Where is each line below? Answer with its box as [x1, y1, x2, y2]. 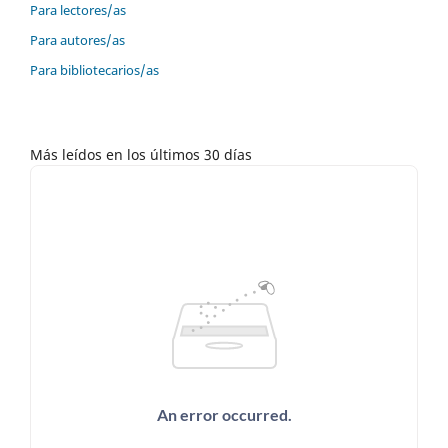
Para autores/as [30, 31, 125, 50]
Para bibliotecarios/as [30, 61, 159, 80]
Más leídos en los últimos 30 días [30, 145, 252, 165]
